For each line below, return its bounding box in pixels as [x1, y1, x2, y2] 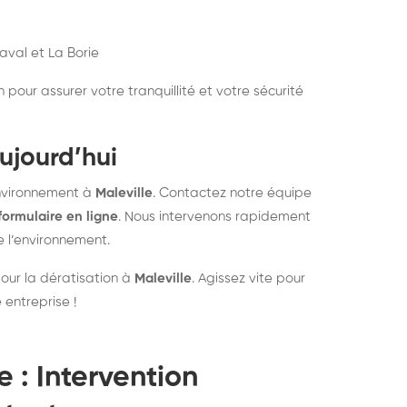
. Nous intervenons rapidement [118, 210, 311, 223]
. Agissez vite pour [192, 272, 305, 285]
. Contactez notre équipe [153, 186, 312, 200]
